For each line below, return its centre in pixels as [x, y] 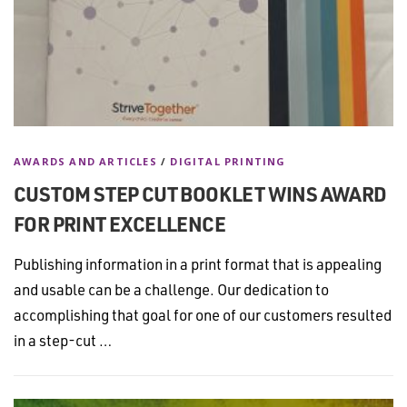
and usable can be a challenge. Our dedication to [171, 289]
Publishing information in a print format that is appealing [198, 263]
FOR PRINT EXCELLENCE [119, 223]
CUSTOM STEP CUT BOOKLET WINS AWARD [200, 194]
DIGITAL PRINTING [228, 161]
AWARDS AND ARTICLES [85, 161]
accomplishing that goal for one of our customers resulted [203, 314]
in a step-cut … [63, 340]
